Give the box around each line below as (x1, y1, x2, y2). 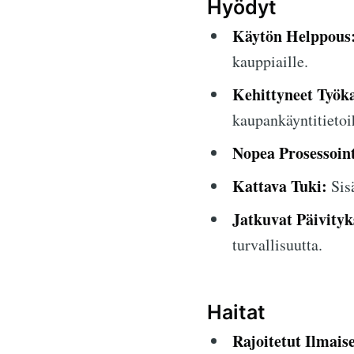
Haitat (207, 299, 265, 324)
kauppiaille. (232, 51, 308, 73)
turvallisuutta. (232, 234, 322, 256)
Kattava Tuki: (232, 175, 327, 198)
